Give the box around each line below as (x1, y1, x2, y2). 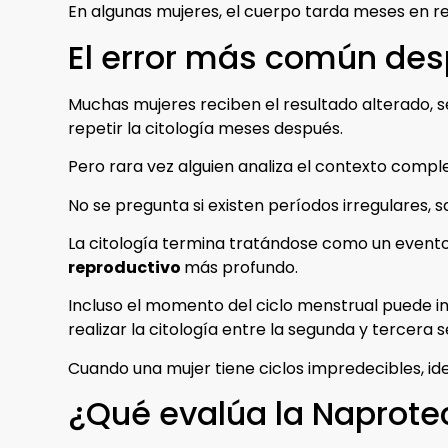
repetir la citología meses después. (68, 116, 343, 140)
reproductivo (68, 255, 184, 279)
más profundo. (184, 255, 298, 279)
